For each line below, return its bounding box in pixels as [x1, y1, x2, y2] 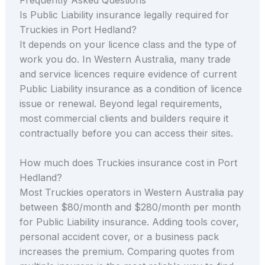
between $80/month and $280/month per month [19, 201, 241, 214]
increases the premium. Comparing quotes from [19, 245, 234, 258]
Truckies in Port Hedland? [19, 23, 137, 35]
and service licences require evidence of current [19, 67, 237, 80]
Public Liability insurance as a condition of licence [19, 82, 242, 95]
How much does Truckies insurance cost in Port [19, 157, 237, 169]
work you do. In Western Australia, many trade [19, 53, 231, 65]
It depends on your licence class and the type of [19, 38, 237, 50]
